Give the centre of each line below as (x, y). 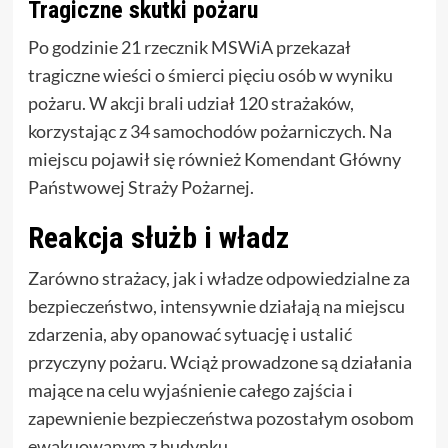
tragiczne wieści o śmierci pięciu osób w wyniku (210, 75)
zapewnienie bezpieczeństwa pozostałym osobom (220, 418)
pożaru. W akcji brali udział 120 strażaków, (190, 103)
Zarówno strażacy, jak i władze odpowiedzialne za (218, 278)
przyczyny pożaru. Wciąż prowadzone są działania (219, 362)
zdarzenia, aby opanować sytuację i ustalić (189, 334)
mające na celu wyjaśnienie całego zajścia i (190, 390)
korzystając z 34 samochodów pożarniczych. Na (209, 131)
